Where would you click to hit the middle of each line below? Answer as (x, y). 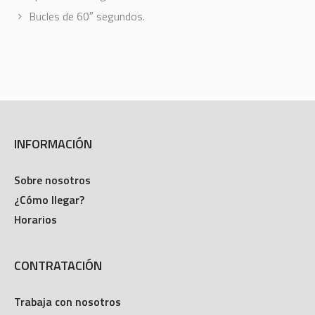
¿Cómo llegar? (50, 199)
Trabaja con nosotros (68, 301)
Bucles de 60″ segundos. (86, 16)
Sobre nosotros (53, 180)
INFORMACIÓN (53, 143)
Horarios (36, 219)
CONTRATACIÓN (58, 265)
